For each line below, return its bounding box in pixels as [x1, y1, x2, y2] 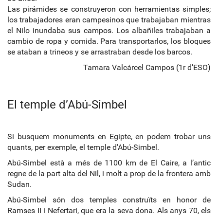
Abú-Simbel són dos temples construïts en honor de [7, 195, 211, 204]
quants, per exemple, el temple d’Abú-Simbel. [7, 142, 159, 152]
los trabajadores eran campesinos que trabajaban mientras [7, 15, 211, 24]
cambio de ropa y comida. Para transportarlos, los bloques [7, 36, 211, 46]
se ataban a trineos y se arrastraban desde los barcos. [7, 47, 192, 56]
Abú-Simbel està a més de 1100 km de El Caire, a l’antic [7, 158, 211, 167]
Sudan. [7, 179, 32, 189]
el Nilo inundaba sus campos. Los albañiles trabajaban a [7, 25, 211, 35]
